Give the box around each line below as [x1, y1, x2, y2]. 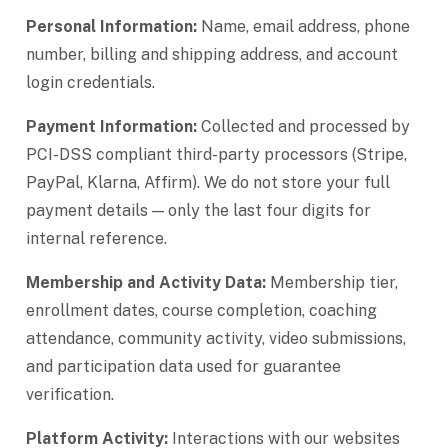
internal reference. [26, 229, 167, 248]
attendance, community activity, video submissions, [26, 329, 406, 348]
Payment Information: [26, 117, 197, 136]
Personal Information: [26, 17, 197, 36]
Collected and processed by [197, 117, 410, 136]
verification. [26, 385, 114, 404]
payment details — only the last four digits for [26, 201, 371, 220]
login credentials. [26, 73, 155, 92]
